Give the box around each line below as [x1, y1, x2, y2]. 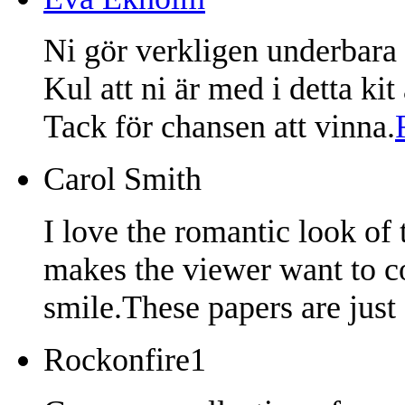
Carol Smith [43, 160, 202, 197]
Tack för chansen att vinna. [43, 108, 395, 145]
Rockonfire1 [43, 341, 206, 378]
